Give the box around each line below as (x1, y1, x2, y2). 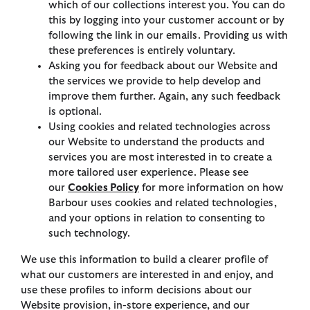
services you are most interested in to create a (48, 152, 272, 163)
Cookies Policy (68, 183, 139, 194)
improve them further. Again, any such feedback (48, 91, 280, 102)
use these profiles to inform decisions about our (21, 285, 252, 296)
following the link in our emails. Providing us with (48, 30, 288, 42)
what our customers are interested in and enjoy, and (21, 270, 273, 281)
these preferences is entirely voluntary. (48, 46, 235, 57)
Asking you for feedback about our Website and (48, 61, 277, 72)
